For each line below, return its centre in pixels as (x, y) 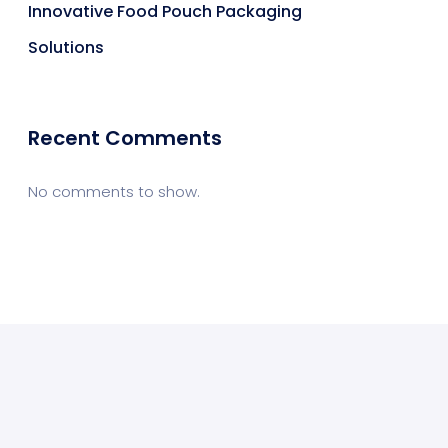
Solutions (66, 47)
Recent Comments (125, 137)
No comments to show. (114, 191)
